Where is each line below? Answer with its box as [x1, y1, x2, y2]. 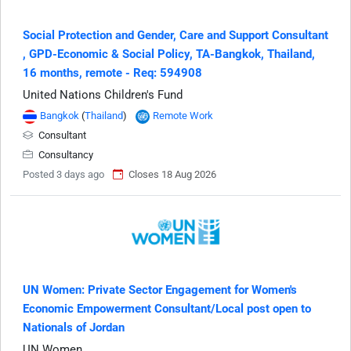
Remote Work [153, 110, 213, 122]
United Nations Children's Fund [23, 88, 183, 103]
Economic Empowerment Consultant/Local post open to [23, 302, 311, 317]
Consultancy [36, 149, 93, 161]
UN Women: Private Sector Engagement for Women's [23, 283, 297, 298]
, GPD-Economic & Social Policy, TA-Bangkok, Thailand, [23, 47, 315, 62]
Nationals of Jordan [23, 320, 125, 335]
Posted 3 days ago [23, 168, 104, 181]
